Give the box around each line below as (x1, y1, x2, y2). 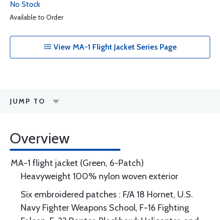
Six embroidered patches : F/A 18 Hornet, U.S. (21, 189, 193, 200)
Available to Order (10, 13, 63, 22)
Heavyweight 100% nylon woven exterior (21, 171, 178, 182)
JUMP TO (10, 97, 45, 106)
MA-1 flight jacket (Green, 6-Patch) (11, 158, 144, 168)
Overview (10, 129, 70, 147)
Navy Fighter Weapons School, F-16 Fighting (21, 202, 189, 213)
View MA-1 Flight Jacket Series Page (51, 42, 177, 52)
